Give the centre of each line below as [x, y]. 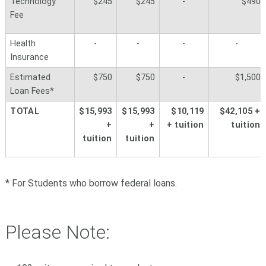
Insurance [30, 58]
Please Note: [57, 232]
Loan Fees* [32, 91]
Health [23, 44]
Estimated [31, 78]
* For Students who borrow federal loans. [91, 183]
